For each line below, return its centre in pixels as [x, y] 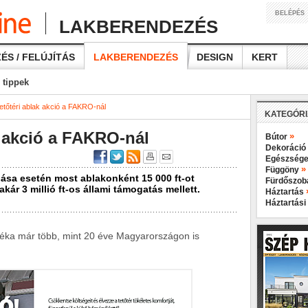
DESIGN [215, 57]
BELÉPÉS [290, 13]
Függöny [283, 170]
